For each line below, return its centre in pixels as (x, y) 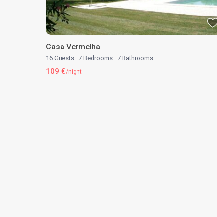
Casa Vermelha (73, 46)
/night (73, 71)
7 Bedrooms (96, 58)
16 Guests (61, 58)
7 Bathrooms (134, 58)
